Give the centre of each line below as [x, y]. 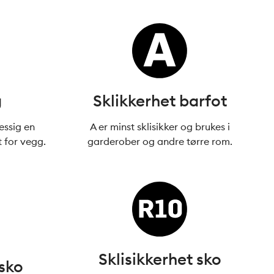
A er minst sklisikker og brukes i [160, 127]
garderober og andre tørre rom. [160, 141]
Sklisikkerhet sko [160, 259]
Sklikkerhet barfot [160, 101]
